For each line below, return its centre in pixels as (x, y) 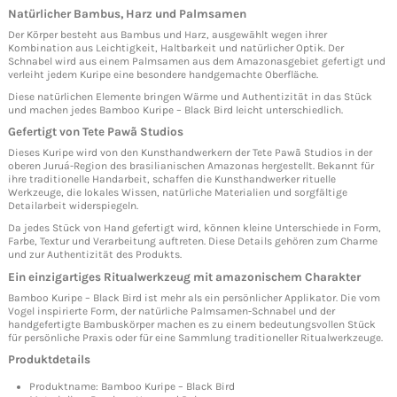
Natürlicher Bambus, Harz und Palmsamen (127, 14)
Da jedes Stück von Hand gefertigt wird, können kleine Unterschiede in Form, (195, 227)
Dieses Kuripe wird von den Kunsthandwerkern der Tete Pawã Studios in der (190, 153)
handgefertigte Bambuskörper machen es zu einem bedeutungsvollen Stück (192, 324)
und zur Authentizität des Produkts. (95, 254)
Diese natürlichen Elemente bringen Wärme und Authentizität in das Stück (190, 96)
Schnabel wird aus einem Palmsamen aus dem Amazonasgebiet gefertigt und (197, 62)
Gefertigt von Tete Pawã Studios (96, 132)
